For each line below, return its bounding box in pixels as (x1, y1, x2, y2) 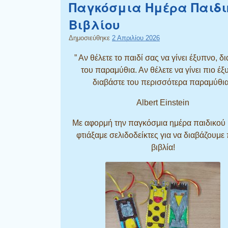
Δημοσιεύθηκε (69, 34, 112, 42)
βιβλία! (151, 142, 175, 152)
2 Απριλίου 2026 (112, 34, 160, 42)
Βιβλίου (69, 15, 120, 33)
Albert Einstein (136, 98, 189, 107)
